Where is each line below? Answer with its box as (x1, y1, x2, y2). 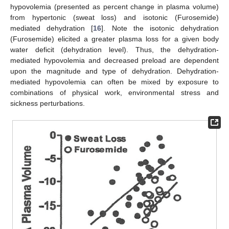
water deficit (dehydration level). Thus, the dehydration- (10, 45, 219, 54)
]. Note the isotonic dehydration (101, 24, 219, 32)
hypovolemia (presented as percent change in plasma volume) (10, 2, 219, 11)
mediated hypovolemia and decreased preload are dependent (10, 56, 219, 64)
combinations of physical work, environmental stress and (10, 88, 219, 97)
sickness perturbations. (10, 99, 85, 107)
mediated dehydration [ (10, 24, 94, 32)
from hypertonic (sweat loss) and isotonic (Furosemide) (10, 13, 219, 21)
